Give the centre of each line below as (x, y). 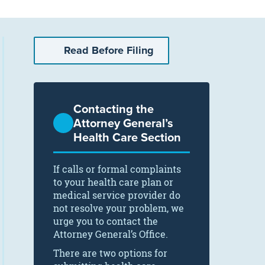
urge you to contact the (106, 221)
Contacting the (114, 109)
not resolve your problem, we (119, 208)
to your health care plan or (113, 182)
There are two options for (110, 253)
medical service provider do (117, 195)
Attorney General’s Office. (111, 234)
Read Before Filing (109, 50)
